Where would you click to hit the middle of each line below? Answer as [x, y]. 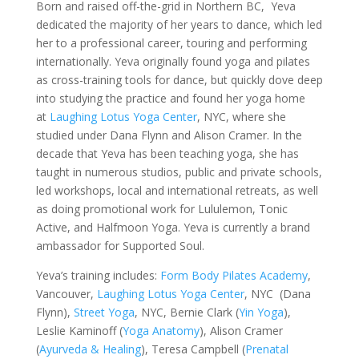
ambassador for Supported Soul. [120, 246]
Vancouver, [66, 294]
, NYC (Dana [277, 294]
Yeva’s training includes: [98, 275]
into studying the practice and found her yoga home [170, 98]
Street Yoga [104, 312]
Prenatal [266, 349]
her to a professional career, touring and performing [171, 43]
